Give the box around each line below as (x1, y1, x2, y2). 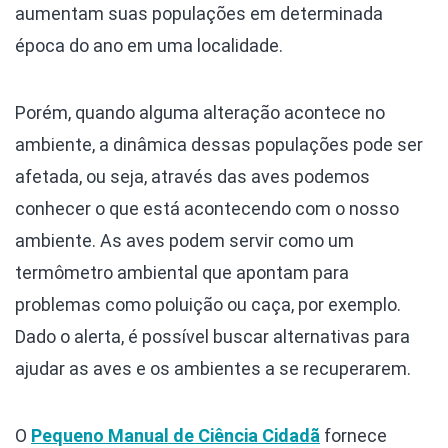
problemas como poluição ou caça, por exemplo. (15, 293, 401, 315)
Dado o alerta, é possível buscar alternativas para (15, 325, 410, 347)
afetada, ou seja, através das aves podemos (15, 165, 370, 187)
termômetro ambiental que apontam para (15, 261, 349, 283)
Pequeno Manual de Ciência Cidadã (31, 424, 320, 446)
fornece (320, 424, 387, 446)
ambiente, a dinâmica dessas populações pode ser (15, 133, 423, 155)
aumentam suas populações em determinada (15, 2, 383, 24)
